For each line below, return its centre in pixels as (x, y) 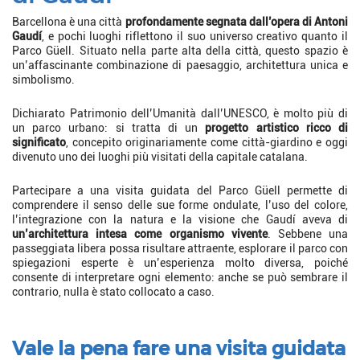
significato (39, 142)
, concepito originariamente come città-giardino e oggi (207, 142)
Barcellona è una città (69, 21)
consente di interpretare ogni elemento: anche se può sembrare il (180, 277)
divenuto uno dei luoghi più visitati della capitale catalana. (160, 156)
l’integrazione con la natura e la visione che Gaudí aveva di (180, 219)
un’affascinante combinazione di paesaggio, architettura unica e (180, 65)
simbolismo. (43, 79)
